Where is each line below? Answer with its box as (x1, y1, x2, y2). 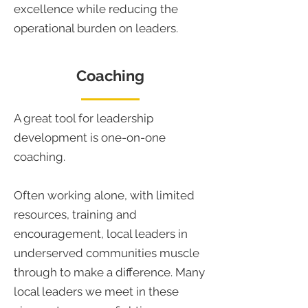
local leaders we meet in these (14, 285, 179, 298)
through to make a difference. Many (14, 265, 205, 279)
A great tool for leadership (14, 111, 153, 125)
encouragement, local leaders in (14, 227, 188, 241)
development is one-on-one (14, 131, 166, 144)
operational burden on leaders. (14, 21, 178, 35)
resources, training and (14, 208, 137, 221)
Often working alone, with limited (14, 188, 195, 202)
